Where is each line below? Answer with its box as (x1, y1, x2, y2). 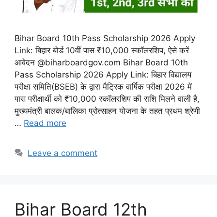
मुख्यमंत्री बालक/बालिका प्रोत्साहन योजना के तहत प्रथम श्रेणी (15, 106, 200, 116)
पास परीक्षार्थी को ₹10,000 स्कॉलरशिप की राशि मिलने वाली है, (15, 93, 200, 104)
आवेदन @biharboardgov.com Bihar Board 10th (15, 57, 188, 67)
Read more (24, 118, 66, 128)
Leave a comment (28, 148, 98, 158)
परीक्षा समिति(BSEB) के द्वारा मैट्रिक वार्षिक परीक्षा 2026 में (15, 81, 192, 92)
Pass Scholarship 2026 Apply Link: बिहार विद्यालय (15, 69, 191, 79)
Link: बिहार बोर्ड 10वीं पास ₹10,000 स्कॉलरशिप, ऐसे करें (15, 45, 189, 55)
